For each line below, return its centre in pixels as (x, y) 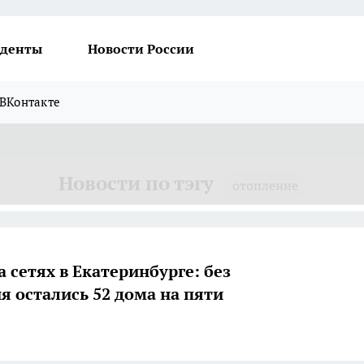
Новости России (141, 49)
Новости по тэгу (136, 183)
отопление (265, 185)
